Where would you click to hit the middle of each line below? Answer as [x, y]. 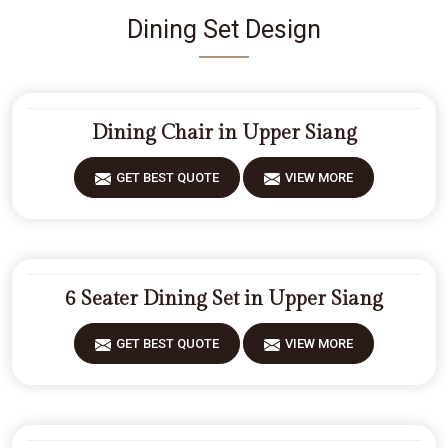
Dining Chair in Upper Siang [224, 133]
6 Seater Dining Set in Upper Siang [224, 299]
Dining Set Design [224, 29]
